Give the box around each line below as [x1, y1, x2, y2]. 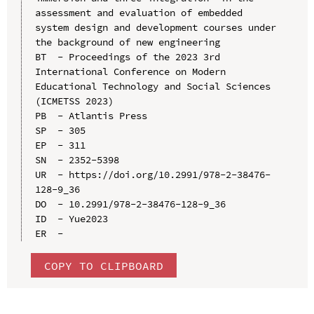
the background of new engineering [34, 36, 220, 49]
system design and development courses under [34, 21, 276, 34]
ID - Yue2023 [34, 212, 108, 226]
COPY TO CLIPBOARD [43, 258, 163, 273]
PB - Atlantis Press [34, 109, 147, 123]
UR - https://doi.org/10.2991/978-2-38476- [34, 168, 271, 182]
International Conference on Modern [34, 65, 226, 78]
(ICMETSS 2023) [34, 95, 114, 108]
